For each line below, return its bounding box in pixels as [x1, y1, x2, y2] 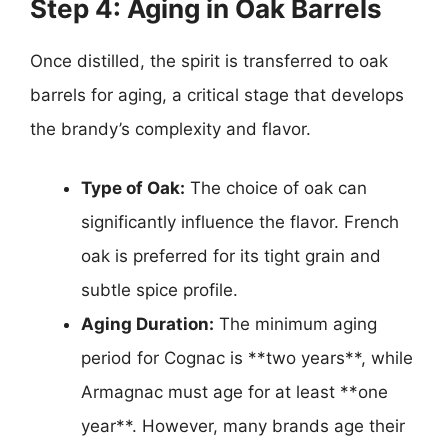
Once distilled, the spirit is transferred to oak [30, 50, 388, 71]
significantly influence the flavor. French [81, 212, 399, 232]
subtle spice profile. [81, 280, 238, 300]
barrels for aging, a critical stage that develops [30, 84, 404, 105]
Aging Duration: [81, 314, 214, 334]
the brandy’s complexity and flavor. [30, 118, 311, 139]
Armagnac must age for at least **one [81, 382, 388, 402]
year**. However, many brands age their [81, 416, 405, 436]
